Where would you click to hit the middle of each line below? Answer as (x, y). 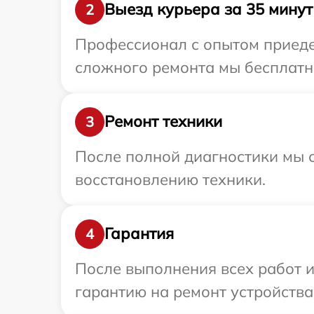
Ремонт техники (163, 122)
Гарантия (139, 234)
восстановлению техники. (170, 179)
